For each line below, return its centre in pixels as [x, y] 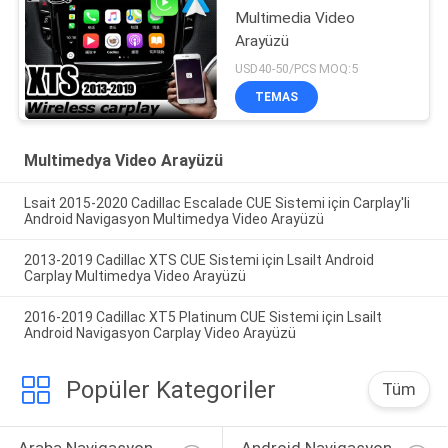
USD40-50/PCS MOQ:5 [297, 69]
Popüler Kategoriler [170, 389]
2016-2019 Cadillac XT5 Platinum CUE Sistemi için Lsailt [202, 316]
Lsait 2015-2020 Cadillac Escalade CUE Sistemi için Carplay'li [216, 202]
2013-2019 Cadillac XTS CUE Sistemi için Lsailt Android [198, 259]
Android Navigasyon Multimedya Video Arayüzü [173, 218]
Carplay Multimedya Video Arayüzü [134, 275]
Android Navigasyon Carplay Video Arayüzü [159, 332]
